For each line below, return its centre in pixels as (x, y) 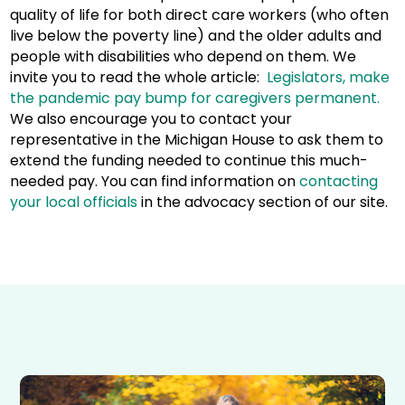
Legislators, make (329, 77)
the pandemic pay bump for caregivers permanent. (195, 98)
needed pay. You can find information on (155, 181)
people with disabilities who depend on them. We (184, 57)
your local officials (74, 202)
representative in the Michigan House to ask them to (197, 140)
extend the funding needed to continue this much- (189, 160)
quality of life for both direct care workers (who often (200, 15)
